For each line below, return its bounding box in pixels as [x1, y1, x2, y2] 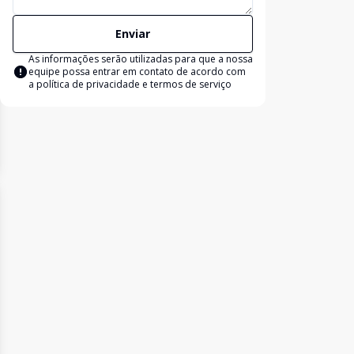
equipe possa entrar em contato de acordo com [28, 65, 246, 78]
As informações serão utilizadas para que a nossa [28, 52, 253, 66]
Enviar [115, 26, 150, 41]
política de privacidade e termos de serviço [36, 77, 232, 91]
